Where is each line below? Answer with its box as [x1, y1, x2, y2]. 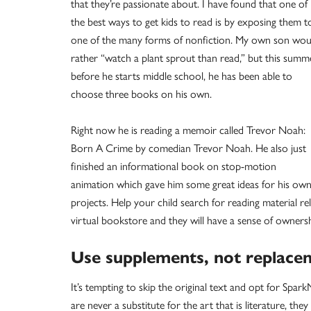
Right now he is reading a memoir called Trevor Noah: [71, 124, 305, 137]
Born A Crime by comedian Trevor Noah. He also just [71, 142, 306, 155]
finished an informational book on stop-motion [71, 160, 276, 174]
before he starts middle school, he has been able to [71, 69, 292, 83]
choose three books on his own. [71, 87, 212, 101]
